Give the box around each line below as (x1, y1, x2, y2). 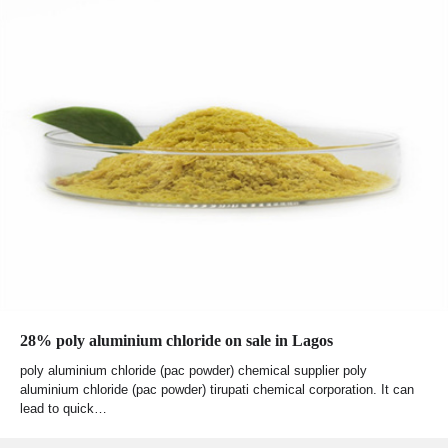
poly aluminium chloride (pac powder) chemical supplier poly (20, 363, 367, 379)
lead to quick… (20, 401, 107, 417)
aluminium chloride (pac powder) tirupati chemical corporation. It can (20, 382, 414, 398)
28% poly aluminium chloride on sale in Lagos (20, 332, 333, 350)
